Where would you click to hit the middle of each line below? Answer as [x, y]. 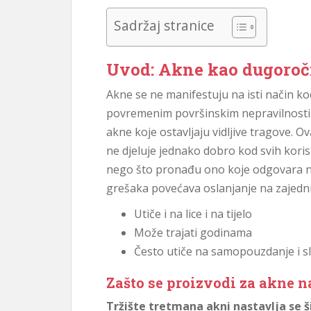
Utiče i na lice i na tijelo [193, 214]
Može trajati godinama [193, 233]
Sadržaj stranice [164, 26]
